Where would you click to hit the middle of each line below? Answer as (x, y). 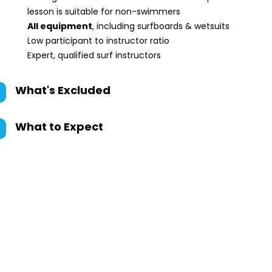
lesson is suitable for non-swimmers (104, 12)
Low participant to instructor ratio (100, 41)
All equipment (60, 26)
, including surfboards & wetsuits (161, 26)
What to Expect (59, 127)
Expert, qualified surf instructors (94, 55)
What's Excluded (63, 90)
